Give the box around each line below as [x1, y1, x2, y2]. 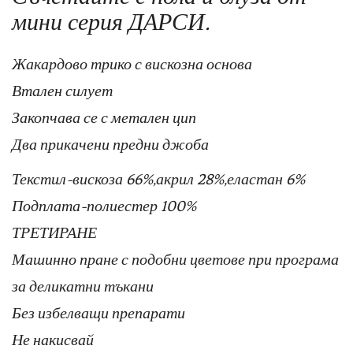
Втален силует [12, 81, 113, 100]
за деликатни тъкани [12, 277, 154, 295]
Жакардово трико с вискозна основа [12, 54, 252, 73]
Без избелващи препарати [12, 303, 185, 322]
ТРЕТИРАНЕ [12, 223, 97, 242]
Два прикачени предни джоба [12, 135, 209, 154]
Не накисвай [12, 330, 94, 349]
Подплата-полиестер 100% [12, 196, 196, 215]
